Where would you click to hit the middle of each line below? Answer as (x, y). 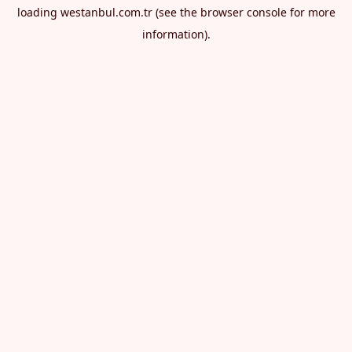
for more (311, 12)
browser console (243, 12)
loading (38, 12)
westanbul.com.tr (106, 12)
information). (176, 34)
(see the (174, 12)
